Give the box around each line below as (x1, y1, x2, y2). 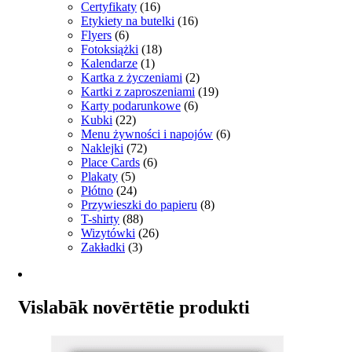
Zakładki (81, 240, 125, 255)
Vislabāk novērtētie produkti (18, 297, 250, 318)
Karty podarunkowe (81, 99, 181, 113)
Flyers (81, 28, 112, 42)
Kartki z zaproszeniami (81, 85, 195, 99)
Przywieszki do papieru (81, 198, 197, 212)
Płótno (81, 184, 113, 198)
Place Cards (81, 156, 140, 170)
